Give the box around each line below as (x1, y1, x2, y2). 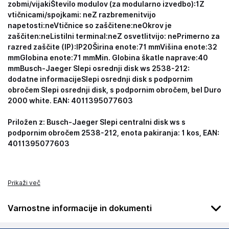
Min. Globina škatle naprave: (95, 54, 198, 62)
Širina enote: (93, 43, 139, 51)
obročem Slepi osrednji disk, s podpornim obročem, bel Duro (8, 86, 221, 94)
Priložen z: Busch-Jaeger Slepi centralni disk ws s (8, 118, 186, 126)
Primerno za (177, 32, 220, 40)
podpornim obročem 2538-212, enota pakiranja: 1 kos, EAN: (8, 129, 219, 137)
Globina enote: (20, 54, 73, 62)
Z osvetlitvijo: (117, 32, 168, 40)
